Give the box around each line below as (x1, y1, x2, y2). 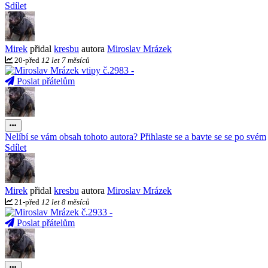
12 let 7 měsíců (41, 56, 90, 65)
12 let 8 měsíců (41, 197, 90, 206)
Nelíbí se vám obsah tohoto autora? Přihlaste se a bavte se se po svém (5, 132, 266, 142)
